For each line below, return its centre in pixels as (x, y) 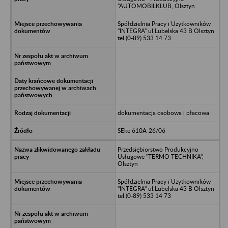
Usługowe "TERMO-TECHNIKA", (160, 156)
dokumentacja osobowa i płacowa (163, 112)
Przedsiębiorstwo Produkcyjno (158, 149)
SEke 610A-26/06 (141, 130)
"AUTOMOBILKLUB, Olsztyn (156, 6)
